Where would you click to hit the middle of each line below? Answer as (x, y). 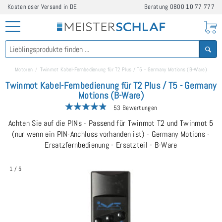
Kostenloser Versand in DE (42, 7)
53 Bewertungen (135, 108)
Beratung (157, 7)
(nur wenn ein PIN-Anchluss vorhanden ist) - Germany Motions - (111, 134)
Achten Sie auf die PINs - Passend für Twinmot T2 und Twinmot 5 (111, 123)
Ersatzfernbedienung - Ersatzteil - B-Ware (111, 145)
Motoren (24, 69)
